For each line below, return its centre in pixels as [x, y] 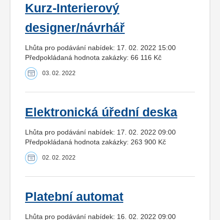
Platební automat [74, 197]
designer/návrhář [75, 28]
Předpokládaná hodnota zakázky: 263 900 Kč [96, 142]
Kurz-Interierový [72, 8]
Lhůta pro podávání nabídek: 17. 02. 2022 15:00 [100, 48]
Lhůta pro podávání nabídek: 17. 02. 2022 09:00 [100, 132]
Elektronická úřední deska [101, 112]
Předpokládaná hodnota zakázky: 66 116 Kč [93, 58]
